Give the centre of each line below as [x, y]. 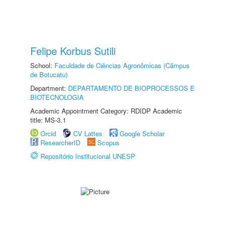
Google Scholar [142, 133]
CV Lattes [88, 133]
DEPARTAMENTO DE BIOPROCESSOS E [131, 88]
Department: [49, 88]
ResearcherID [61, 143]
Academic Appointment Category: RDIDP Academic [106, 111]
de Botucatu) [49, 74]
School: [42, 65]
